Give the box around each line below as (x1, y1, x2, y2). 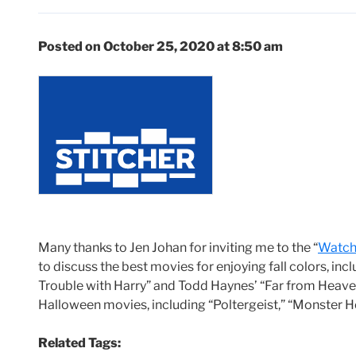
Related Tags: (38, 335, 121, 350)
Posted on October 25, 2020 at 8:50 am (38, 38, 283, 54)
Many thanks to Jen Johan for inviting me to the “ (38, 239, 318, 255)
